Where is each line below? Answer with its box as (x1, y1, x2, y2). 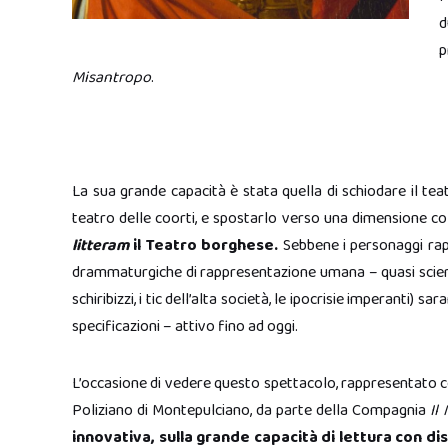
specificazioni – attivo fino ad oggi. (72, 314, 298, 339)
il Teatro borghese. (129, 233, 279, 258)
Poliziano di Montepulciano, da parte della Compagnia (72, 398, 431, 423)
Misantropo (72, 65, 151, 90)
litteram (72, 233, 129, 258)
